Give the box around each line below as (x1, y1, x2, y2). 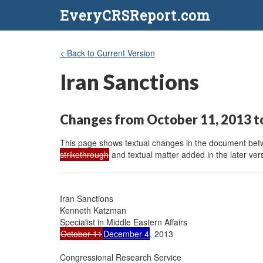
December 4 (103, 227, 149, 240)
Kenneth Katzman (60, 204, 126, 216)
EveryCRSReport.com (60, 6, 210, 24)
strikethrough (60, 148, 109, 160)
